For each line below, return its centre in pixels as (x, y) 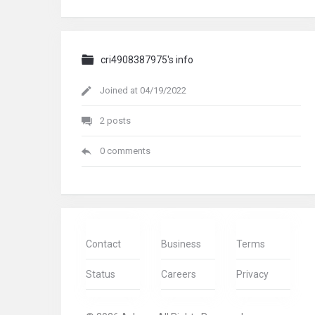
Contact (103, 244)
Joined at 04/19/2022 (143, 90)
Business (181, 244)
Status (101, 274)
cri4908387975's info (147, 59)
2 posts (115, 121)
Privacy (252, 274)
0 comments (125, 151)
